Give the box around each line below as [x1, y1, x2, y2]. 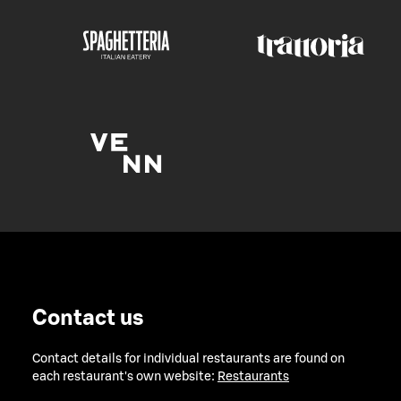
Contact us [32, 308, 144, 330]
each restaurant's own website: [32, 371, 218, 384]
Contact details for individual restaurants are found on [32, 353, 345, 366]
